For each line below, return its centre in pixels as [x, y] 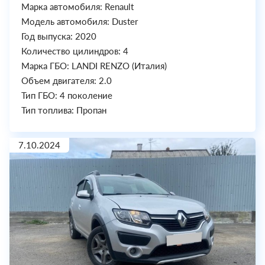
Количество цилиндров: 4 [75, 51]
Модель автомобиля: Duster [80, 21]
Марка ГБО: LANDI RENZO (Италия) [94, 66]
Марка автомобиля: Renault [77, 7]
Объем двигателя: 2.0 [67, 80]
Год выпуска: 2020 [59, 36]
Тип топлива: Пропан [64, 110]
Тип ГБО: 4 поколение [67, 95]
